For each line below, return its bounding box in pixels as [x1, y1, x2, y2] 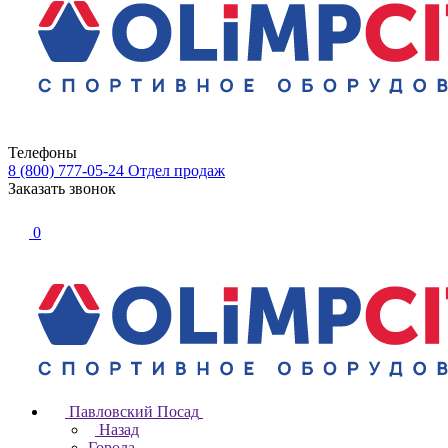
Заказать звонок [8, 180, 116, 197]
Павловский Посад [69, 403, 199, 420]
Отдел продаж [128, 162, 225, 179]
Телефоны [8, 144, 77, 161]
